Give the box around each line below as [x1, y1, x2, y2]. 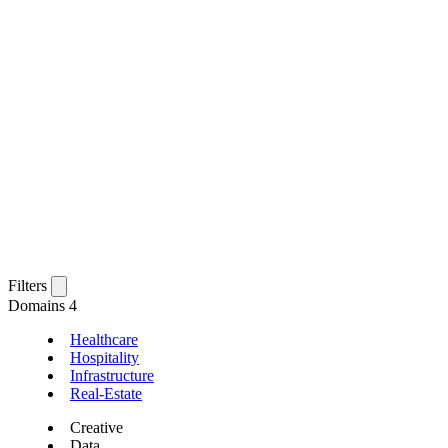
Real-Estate [70, 385, 142, 403]
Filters [8, 277, 47, 295]
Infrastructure [70, 367, 154, 385]
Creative [70, 419, 123, 437]
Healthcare [70, 331, 138, 349]
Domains [8, 297, 69, 315]
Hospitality [70, 349, 139, 367]
